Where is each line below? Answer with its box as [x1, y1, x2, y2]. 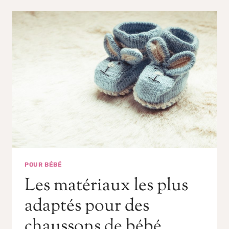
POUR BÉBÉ [25, 161, 62, 168]
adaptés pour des [25, 193, 149, 219]
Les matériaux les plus [25, 173, 188, 198]
